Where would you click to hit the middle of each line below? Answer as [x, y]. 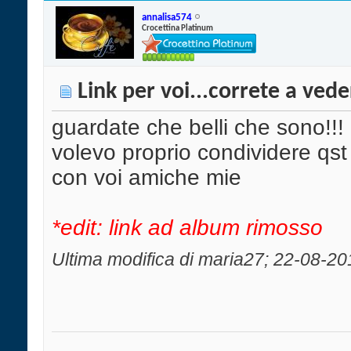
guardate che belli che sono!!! [198, 128]
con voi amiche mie [147, 178]
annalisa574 [167, 17]
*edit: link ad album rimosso [187, 228]
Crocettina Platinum [177, 28]
